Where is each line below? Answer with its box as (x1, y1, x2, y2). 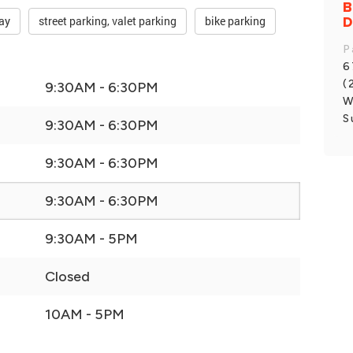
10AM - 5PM (44, 306, 124, 324)
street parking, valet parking (39, 13, 176, 29)
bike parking (205, 13, 266, 29)
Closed (44, 268, 90, 286)
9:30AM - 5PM (44, 230, 138, 248)
